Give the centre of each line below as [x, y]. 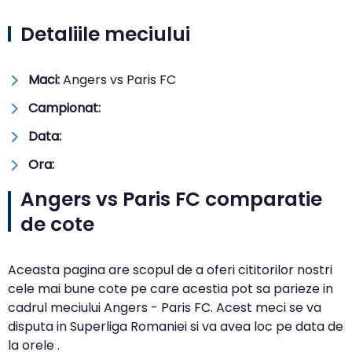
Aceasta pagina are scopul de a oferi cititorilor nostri [170, 269]
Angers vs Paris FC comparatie [171, 199]
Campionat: [64, 108]
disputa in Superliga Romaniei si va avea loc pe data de [176, 326]
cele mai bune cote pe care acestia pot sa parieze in [170, 288]
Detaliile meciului [105, 34]
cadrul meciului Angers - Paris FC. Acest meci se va [165, 307]
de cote [57, 224]
